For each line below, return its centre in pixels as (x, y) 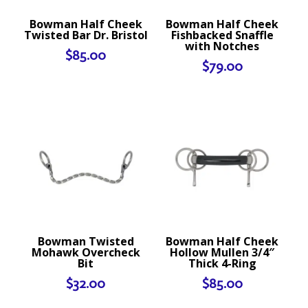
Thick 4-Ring (222, 264)
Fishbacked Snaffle (222, 35)
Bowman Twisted (86, 242)
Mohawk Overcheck (86, 253)
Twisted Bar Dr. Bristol (86, 35)
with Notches (222, 46)
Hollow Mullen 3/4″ (222, 253)
